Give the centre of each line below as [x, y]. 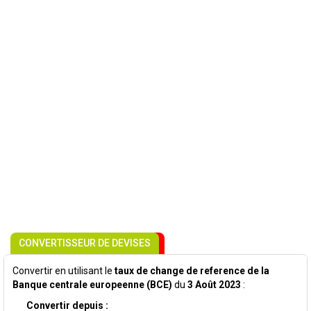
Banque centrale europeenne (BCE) [92, 285]
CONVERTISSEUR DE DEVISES [85, 243]
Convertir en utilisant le [64, 271]
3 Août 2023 [214, 285]
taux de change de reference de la [192, 271]
